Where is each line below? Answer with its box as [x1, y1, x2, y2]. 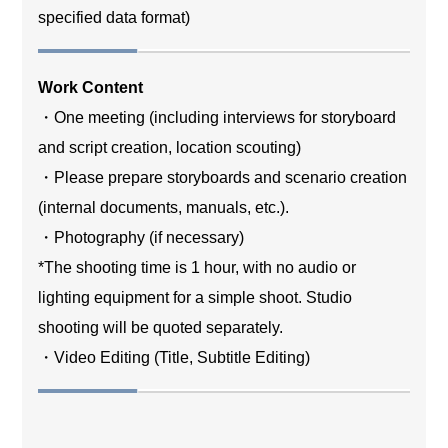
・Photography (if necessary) [38, 228, 245, 246]
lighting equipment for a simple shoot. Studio [38, 288, 353, 306]
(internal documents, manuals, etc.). [38, 198, 290, 216]
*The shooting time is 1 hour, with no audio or [38, 258, 357, 276]
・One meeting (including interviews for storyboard [38, 108, 397, 126]
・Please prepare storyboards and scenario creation [38, 168, 408, 186]
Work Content [38, 78, 144, 96]
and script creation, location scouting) [38, 138, 302, 156]
